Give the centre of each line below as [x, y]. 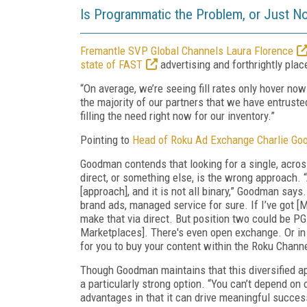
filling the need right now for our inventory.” [177, 115]
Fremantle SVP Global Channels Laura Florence [187, 50]
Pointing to [106, 139]
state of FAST [111, 64]
